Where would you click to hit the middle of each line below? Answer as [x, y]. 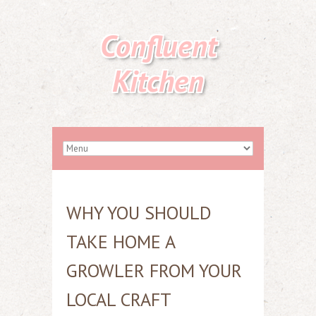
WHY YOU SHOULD [139, 213]
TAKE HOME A [121, 242]
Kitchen [158, 81]
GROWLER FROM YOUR [154, 271]
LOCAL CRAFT [119, 299]
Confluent [158, 45]
